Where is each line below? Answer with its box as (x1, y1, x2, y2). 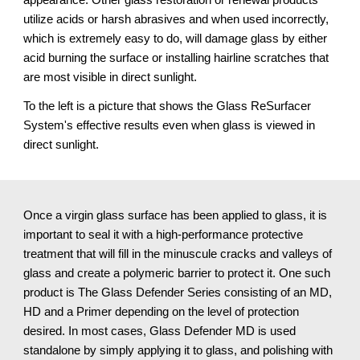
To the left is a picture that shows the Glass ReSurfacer (23, 99, 312, 112)
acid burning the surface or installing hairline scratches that (23, 51, 329, 64)
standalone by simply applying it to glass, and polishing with (23, 344, 333, 357)
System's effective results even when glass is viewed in (23, 118, 316, 132)
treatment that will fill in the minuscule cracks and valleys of (23, 247, 333, 260)
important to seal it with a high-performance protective (23, 228, 304, 241)
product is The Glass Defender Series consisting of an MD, (23, 286, 333, 299)
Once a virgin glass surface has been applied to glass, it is (23, 209, 328, 222)
